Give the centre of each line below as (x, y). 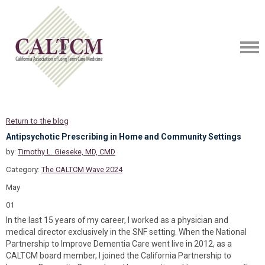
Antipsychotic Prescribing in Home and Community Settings (124, 137)
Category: (24, 169)
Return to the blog (37, 121)
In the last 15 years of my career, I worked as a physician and (117, 220)
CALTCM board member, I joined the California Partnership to (119, 256)
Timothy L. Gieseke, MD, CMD (67, 152)
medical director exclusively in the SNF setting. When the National (126, 232)
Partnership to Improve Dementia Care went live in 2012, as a (119, 244)
